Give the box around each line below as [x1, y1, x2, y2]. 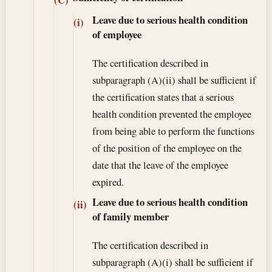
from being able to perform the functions [92, 123, 254, 138]
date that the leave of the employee [92, 157, 228, 172]
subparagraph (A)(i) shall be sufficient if [92, 254, 253, 269]
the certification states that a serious [92, 89, 234, 104]
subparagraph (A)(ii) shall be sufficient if [92, 72, 256, 87]
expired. [92, 174, 124, 189]
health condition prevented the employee [92, 106, 251, 121]
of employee [92, 26, 141, 42]
